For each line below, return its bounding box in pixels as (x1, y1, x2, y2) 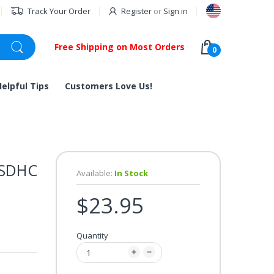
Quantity (76, 230, 108, 241)
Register (121, 6, 152, 17)
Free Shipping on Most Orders (54, 41, 185, 53)
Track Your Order (28, 6, 91, 17)
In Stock (113, 168, 148, 179)
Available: (76, 168, 113, 179)
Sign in (163, 6, 188, 17)
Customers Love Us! (65, 80, 152, 92)
